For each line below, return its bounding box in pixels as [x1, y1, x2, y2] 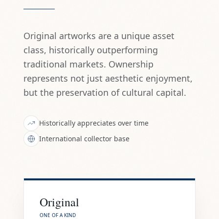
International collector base [39, 134, 130, 144]
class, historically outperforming [23, 44, 158, 56]
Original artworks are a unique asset [23, 30, 175, 42]
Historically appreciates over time [39, 118, 149, 128]
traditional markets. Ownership [23, 58, 153, 70]
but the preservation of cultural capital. [23, 87, 186, 99]
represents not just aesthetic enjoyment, [23, 72, 193, 85]
